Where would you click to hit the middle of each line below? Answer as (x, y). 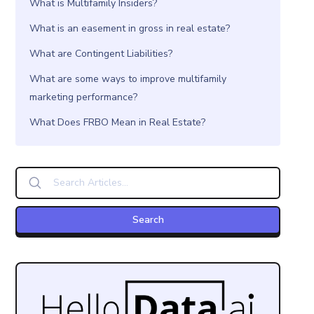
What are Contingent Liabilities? (101, 53)
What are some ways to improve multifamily (128, 78)
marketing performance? (84, 97)
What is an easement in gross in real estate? (130, 28)
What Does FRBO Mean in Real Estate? (118, 122)
